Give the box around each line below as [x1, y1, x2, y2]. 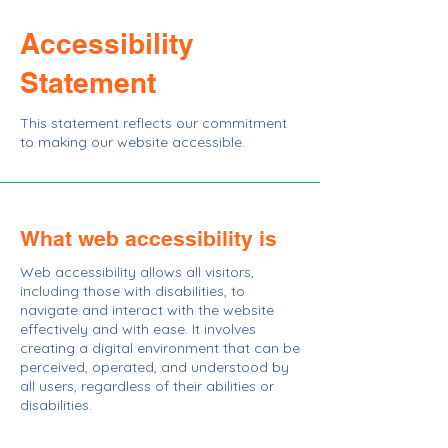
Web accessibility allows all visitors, [20, 263, 254, 281]
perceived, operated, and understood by [20, 358, 289, 376]
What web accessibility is [20, 226, 277, 251]
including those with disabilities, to [20, 282, 245, 300]
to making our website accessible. [20, 133, 245, 151]
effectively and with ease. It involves [20, 320, 256, 338]
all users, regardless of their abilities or [20, 377, 274, 395]
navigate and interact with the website [20, 301, 274, 319]
